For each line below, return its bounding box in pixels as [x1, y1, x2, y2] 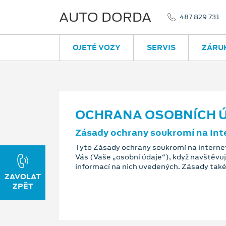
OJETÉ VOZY [72, 42, 121, 52]
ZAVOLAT [5, 172, 41, 182]
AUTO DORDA [59, 8, 151, 26]
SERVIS [146, 42, 176, 52]
